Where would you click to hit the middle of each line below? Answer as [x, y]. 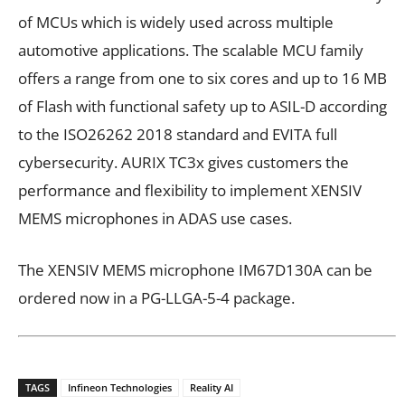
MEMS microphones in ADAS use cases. [155, 218]
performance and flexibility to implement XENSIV [190, 190]
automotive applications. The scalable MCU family [191, 50]
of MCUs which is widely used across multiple [176, 22]
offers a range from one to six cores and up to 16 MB [202, 78]
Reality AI [212, 388]
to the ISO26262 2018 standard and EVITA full [178, 134]
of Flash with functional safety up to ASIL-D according [202, 106]
